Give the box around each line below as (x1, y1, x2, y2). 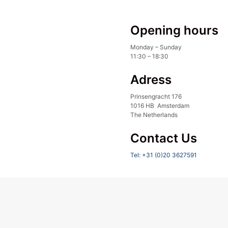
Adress (130, 72, 172, 87)
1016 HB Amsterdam (130, 102, 189, 109)
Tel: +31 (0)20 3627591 (130, 151, 197, 159)
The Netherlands (130, 111, 178, 119)
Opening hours (130, 23, 218, 38)
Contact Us (130, 131, 197, 146)
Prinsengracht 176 (130, 93, 182, 100)
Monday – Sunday (130, 43, 182, 51)
